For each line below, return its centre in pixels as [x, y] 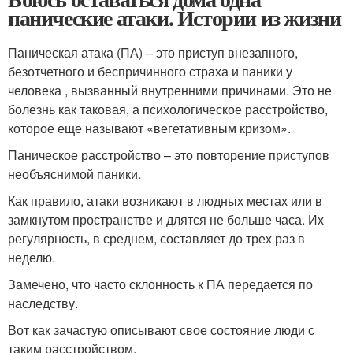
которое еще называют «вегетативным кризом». [149, 128]
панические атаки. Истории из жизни [175, 18]
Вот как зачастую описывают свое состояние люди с [161, 330]
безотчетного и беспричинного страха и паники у [150, 71]
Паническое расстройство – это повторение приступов [169, 155]
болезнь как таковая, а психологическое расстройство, [168, 109]
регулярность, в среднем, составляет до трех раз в [156, 238]
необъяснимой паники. [74, 174]
